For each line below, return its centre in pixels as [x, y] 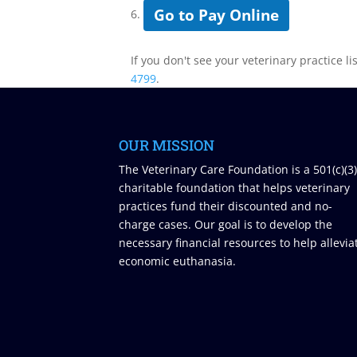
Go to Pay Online [217, 15]
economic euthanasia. [178, 261]
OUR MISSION [167, 145]
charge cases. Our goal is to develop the [226, 224]
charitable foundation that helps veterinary [235, 187]
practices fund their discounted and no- [226, 206]
